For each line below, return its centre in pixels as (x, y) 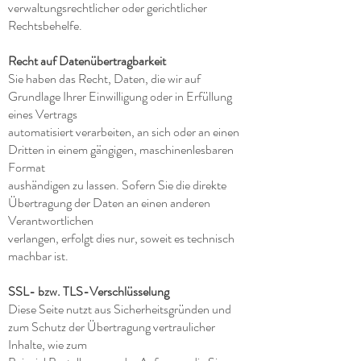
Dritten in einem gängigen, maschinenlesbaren (121, 149)
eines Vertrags (43, 114)
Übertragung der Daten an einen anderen (109, 203)
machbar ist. (38, 256)
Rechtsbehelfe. (45, 25)
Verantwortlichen (51, 220)
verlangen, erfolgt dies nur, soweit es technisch (121, 238)
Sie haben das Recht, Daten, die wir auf (104, 79)
